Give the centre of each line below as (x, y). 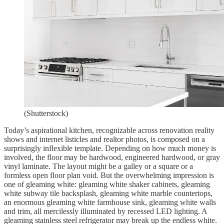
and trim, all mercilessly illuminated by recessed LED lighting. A (105, 211)
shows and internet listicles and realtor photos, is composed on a (104, 139)
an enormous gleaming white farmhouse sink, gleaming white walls (110, 202)
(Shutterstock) (46, 113)
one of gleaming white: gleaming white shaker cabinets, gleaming (107, 184)
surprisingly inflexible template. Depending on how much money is (110, 148)
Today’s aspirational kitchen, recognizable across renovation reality (109, 130)
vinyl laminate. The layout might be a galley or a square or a (98, 166)
